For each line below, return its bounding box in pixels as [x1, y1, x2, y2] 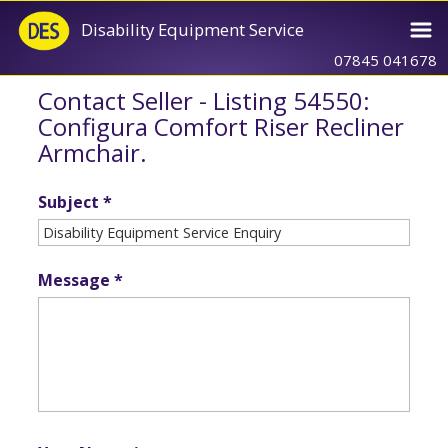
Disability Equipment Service [81, 18, 305, 41]
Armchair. [37, 136, 147, 169]
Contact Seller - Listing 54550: [37, 84, 370, 117]
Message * [37, 269, 123, 291]
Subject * [37, 191, 112, 213]
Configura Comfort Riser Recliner [37, 110, 404, 143]
